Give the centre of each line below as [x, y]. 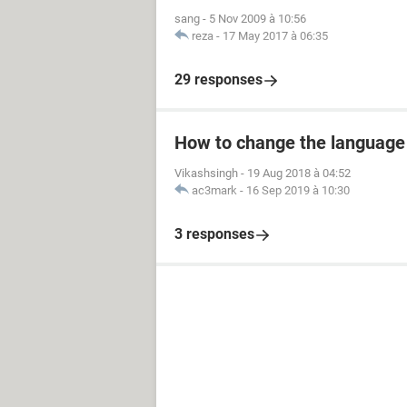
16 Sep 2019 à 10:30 [298, 190]
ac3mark [214, 190]
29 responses [218, 79]
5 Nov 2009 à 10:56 [258, 19]
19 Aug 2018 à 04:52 [299, 173]
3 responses [214, 234]
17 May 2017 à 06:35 [275, 36]
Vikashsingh [206, 173]
